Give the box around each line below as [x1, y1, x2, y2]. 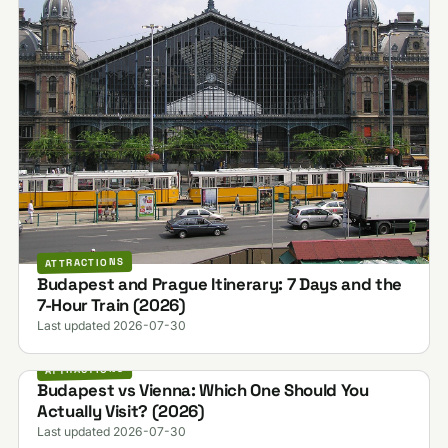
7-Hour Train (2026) [36, 293, 186, 316]
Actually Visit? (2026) [36, 400, 205, 423]
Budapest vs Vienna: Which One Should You [36, 379, 369, 402]
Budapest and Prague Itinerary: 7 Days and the [36, 272, 402, 295]
